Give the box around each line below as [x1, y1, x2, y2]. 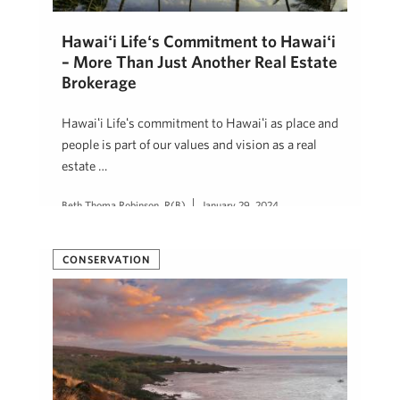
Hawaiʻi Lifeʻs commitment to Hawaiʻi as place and [62, 115, 338, 131]
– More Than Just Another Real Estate [62, 52, 337, 72]
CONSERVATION [62, 253, 151, 265]
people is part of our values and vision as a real [62, 137, 317, 153]
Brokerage [62, 72, 137, 93]
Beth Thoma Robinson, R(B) [62, 198, 186, 212]
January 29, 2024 [202, 198, 279, 212]
